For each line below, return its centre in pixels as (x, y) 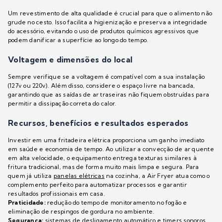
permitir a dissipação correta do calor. (62, 104)
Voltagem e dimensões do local (70, 60)
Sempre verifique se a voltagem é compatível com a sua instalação (107, 77)
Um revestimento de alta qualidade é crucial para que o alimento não (110, 13)
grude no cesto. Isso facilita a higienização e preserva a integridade (108, 22)
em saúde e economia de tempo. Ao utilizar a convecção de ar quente (111, 149)
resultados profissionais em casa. (56, 194)
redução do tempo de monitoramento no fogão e (116, 203)
